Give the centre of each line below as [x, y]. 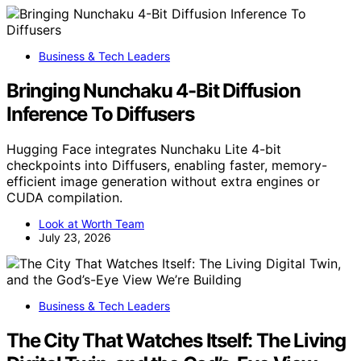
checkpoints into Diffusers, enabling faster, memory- [167, 166]
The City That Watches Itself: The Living [176, 341]
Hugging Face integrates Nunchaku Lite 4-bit [144, 149]
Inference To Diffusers [100, 114]
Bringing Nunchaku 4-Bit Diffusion [154, 90]
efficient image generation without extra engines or [163, 182]
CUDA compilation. [64, 198]
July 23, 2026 [75, 238]
